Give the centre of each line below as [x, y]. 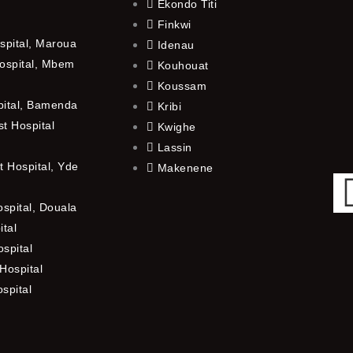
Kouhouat [183, 65]
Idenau [176, 45]
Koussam [182, 85]
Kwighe [176, 126]
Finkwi [174, 24]
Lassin [175, 147]
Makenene [185, 167]
